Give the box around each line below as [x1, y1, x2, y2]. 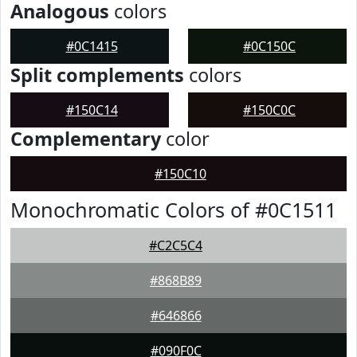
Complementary [10, 126, 161, 151]
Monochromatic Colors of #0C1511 [10, 196, 336, 223]
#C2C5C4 [149, 237, 202, 254]
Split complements [10, 62, 184, 88]
